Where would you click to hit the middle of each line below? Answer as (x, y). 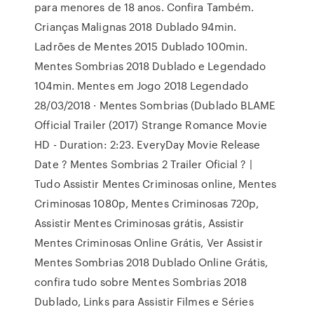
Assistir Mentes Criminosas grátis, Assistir (139, 223)
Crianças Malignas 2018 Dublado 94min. (135, 27)
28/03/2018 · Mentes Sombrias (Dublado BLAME (155, 105)
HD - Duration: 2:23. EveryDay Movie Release (148, 144)
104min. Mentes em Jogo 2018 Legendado (141, 86)
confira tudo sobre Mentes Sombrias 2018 (141, 282)
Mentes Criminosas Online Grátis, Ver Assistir (149, 243)
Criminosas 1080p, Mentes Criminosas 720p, (147, 203)
